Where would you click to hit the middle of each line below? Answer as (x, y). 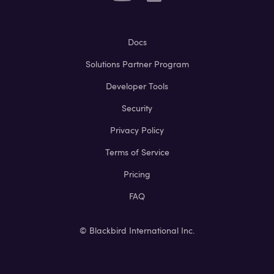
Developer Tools (137, 86)
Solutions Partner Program (137, 64)
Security (137, 108)
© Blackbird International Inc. (137, 230)
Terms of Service (137, 152)
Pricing (137, 174)
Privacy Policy (137, 130)
